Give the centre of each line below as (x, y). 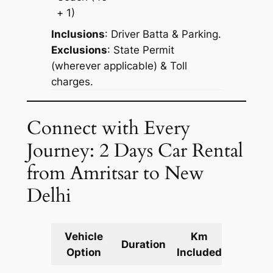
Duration (144, 244)
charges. (72, 81)
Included (200, 252)
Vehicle (83, 236)
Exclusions (79, 50)
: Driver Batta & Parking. (163, 34)
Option (83, 252)
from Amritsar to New (115, 173)
